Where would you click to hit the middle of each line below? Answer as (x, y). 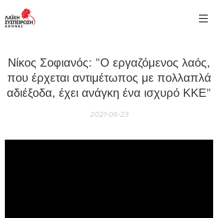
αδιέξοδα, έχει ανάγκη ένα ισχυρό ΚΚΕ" (109, 93)
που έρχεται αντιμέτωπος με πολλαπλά (109, 78)
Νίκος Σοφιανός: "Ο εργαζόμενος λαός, (109, 63)
